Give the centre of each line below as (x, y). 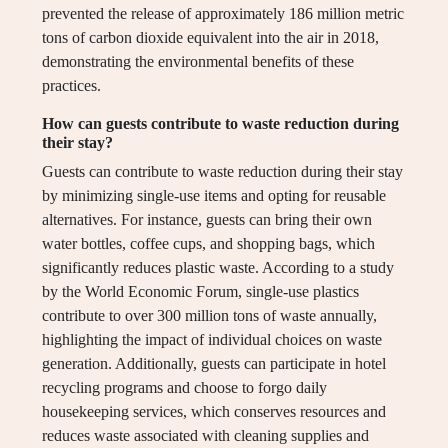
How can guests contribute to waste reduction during (220, 124)
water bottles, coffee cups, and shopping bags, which (208, 244)
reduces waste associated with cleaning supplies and (205, 436)
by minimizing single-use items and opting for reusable (214, 196)
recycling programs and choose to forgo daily (184, 388)
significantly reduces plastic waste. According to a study (218, 268)
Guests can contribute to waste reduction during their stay (222, 172)
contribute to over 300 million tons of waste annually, (209, 316)
